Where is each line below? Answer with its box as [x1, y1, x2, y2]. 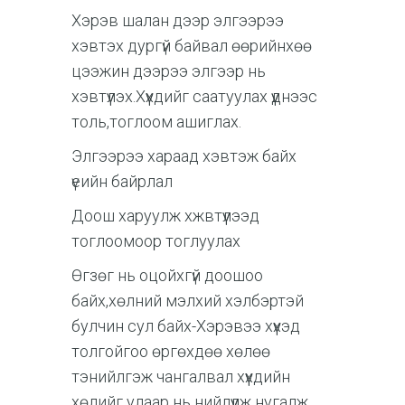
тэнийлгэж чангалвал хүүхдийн [71, 366, 290, 386]
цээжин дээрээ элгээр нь [71, 61, 266, 80]
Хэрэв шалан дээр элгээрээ [71, 10, 284, 30]
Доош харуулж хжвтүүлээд [71, 205, 259, 225]
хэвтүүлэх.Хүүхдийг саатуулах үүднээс [71, 86, 317, 106]
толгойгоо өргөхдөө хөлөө [71, 341, 270, 361]
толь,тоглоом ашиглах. [71, 111, 241, 131]
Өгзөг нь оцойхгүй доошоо [71, 265, 263, 285]
